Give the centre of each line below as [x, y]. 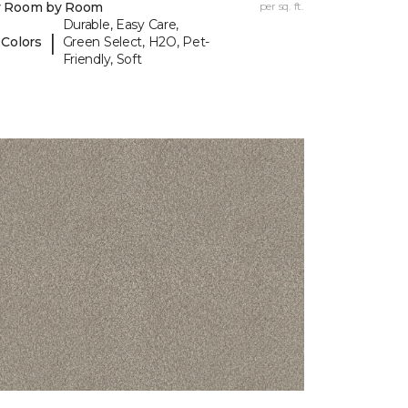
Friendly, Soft [102, 60]
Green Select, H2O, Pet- [136, 42]
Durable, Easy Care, [121, 25]
